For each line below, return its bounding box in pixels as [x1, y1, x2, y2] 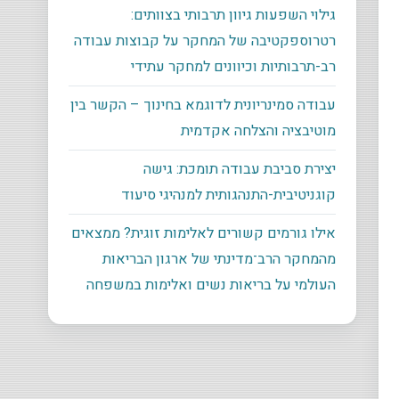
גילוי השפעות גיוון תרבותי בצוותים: [131, 4, 337, 26]
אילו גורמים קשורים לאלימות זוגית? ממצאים [71, 222, 337, 244]
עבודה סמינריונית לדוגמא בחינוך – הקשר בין [70, 94, 337, 116]
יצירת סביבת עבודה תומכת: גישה [143, 158, 337, 180]
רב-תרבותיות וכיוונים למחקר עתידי [131, 55, 337, 77]
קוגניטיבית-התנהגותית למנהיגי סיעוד [121, 183, 337, 206]
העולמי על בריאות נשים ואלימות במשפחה [86, 273, 337, 296]
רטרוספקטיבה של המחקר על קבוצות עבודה [74, 29, 337, 52]
